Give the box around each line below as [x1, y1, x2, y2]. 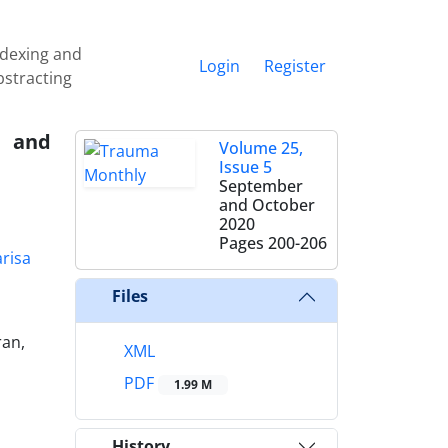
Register [264, 54, 326, 77]
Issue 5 [218, 155, 272, 178]
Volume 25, [218, 136, 303, 159]
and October [218, 193, 315, 216]
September [218, 174, 303, 197]
